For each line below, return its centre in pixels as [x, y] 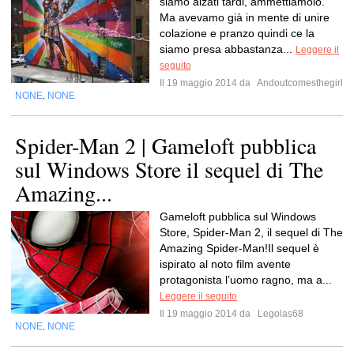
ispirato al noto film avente [225, 264]
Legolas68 [279, 314]
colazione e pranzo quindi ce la [237, 33]
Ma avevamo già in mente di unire [245, 17]
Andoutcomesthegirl [299, 83]
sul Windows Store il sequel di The [169, 169]
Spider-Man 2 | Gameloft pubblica [166, 145]
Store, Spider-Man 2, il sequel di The [251, 232]
